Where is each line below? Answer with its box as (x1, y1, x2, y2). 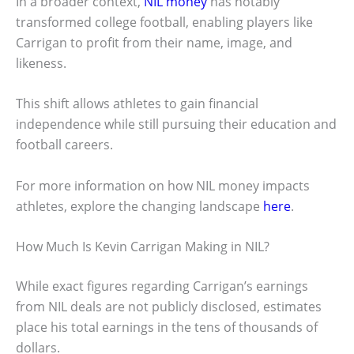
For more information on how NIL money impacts (16, 176, 310, 194)
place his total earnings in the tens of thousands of (16, 318, 318, 337)
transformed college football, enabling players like (16, 13, 313, 31)
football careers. (16, 136, 113, 154)
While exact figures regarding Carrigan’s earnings (16, 277, 308, 296)
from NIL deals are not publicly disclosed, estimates (16, 298, 322, 316)
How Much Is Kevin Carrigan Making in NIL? (16, 238, 269, 256)
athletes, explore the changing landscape (16, 197, 263, 215)
